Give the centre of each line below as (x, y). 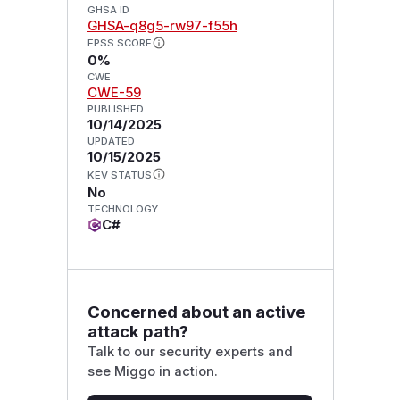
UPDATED (111, 142)
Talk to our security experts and (190, 351)
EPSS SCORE (119, 43)
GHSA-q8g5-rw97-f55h (162, 25)
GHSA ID (108, 9)
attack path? (137, 331)
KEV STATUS (119, 175)
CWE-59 (114, 93)
